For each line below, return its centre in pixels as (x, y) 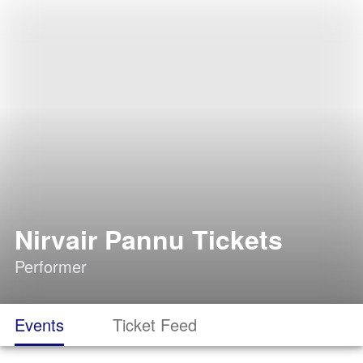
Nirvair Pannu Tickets (149, 239)
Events (39, 325)
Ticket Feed (155, 325)
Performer (51, 266)
